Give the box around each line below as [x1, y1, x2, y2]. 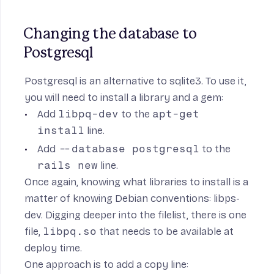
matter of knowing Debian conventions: [24, 192, 213, 206]
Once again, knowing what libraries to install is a [24, 176, 248, 189]
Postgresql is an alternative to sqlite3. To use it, [24, 75, 246, 88]
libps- [213, 192, 240, 206]
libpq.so [43, 225, 97, 238]
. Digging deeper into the [41, 209, 158, 222]
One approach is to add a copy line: [24, 258, 188, 272]
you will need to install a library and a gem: [24, 91, 223, 105]
